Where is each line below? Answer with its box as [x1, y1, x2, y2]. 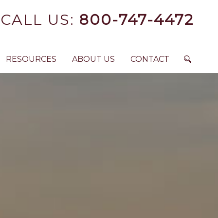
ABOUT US [72, 54, 115, 64]
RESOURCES [6, 54, 56, 64]
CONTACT [130, 54, 169, 64]
